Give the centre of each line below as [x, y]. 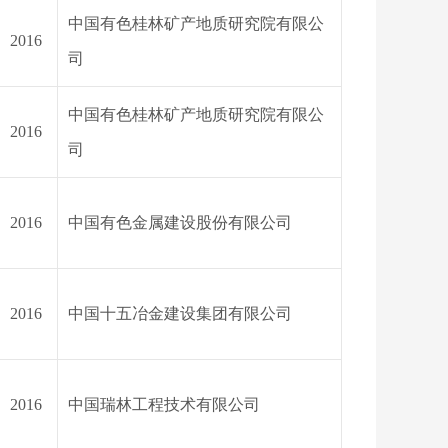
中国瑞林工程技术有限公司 [164, 404]
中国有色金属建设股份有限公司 [180, 222]
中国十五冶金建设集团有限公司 [180, 313]
